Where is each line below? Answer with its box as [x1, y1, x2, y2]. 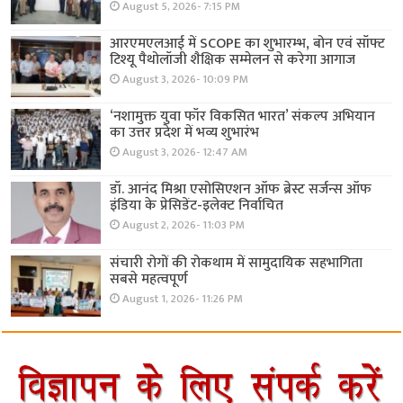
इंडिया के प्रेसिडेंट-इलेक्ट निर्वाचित [110, 193, 284, 219]
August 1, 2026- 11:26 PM [122, 289, 244, 309]
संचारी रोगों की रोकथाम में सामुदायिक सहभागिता [110, 250, 363, 275]
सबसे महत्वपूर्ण [110, 266, 189, 291]
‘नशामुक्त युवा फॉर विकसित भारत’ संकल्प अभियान [110, 104, 376, 130]
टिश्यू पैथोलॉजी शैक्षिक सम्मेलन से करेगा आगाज [110, 47, 356, 72]
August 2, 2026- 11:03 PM [122, 216, 246, 236]
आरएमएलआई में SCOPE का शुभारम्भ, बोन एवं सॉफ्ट [110, 31, 386, 56]
